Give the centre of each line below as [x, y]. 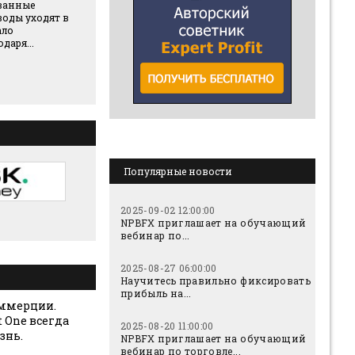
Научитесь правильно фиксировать [216, 281]
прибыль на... [156, 293]
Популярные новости [178, 171]
